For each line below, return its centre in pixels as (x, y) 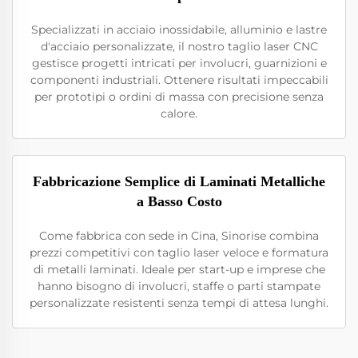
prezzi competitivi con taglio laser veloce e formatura (179, 253)
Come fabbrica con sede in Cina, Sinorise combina (179, 236)
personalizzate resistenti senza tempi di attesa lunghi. (179, 303)
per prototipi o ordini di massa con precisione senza (179, 97)
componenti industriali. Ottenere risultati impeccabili (179, 80)
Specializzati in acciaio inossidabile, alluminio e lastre (179, 30)
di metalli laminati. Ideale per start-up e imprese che (179, 269)
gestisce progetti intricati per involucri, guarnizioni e (179, 63)
